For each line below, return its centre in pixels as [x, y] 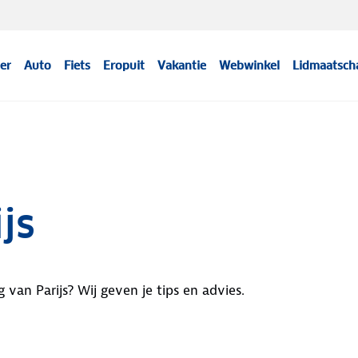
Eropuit [124, 66]
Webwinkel [250, 66]
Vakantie [182, 66]
